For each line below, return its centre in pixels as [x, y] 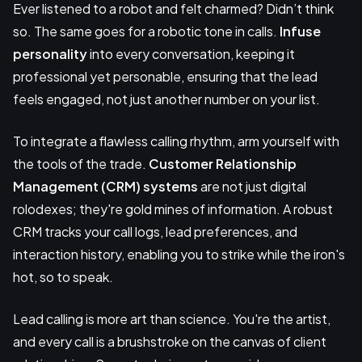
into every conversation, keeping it [191, 53]
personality [50, 53]
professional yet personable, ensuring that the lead [165, 76]
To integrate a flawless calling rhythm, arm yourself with [176, 141]
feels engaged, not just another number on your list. [166, 99]
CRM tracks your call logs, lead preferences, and [155, 231]
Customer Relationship [223, 163]
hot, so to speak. [63, 276]
